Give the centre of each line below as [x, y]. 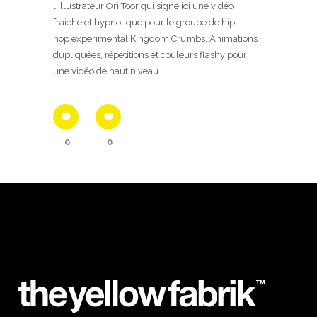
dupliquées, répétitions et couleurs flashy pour [150, 54]
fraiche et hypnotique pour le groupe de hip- [146, 22]
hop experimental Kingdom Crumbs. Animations [155, 38]
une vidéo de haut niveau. [107, 71]
